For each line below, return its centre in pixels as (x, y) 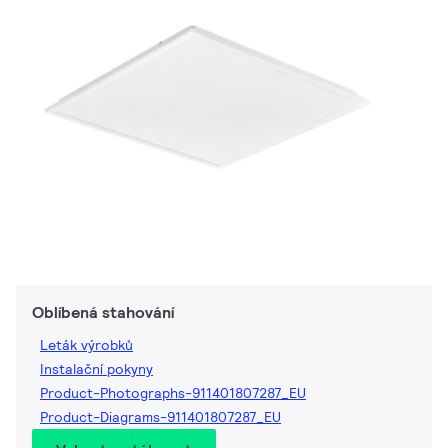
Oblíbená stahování (103, 313)
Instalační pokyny (96, 369)
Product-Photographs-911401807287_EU (173, 393)
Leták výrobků (86, 345)
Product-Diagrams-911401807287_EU (160, 417)
